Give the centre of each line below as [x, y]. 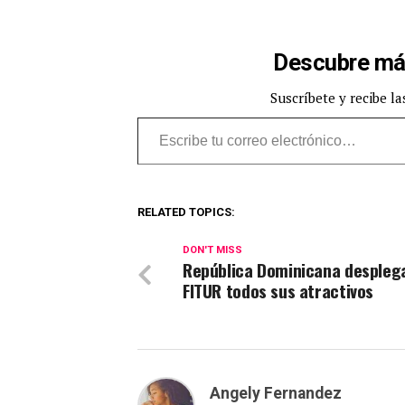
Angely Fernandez [276, 394]
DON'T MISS [212, 250]
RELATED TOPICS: [186, 212]
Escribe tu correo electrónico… [184, 117]
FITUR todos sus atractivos [278, 291]
